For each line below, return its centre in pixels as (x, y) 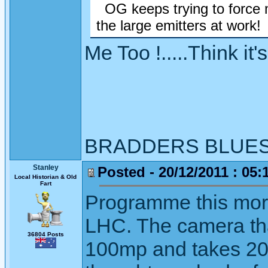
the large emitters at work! (179, 25)
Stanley (45, 167)
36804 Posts (45, 234)
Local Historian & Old (45, 177)
